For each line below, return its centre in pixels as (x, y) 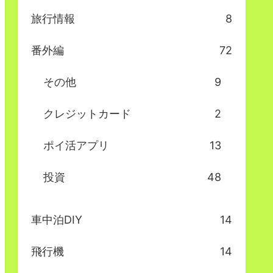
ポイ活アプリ (76, 146)
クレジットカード (87, 114)
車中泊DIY (57, 220)
